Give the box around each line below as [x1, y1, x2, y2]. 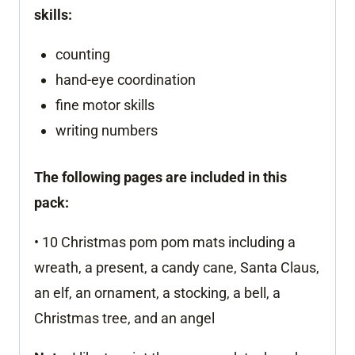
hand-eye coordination [55, 71, 196, 88]
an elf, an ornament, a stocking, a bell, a [34, 284, 281, 301]
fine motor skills [55, 96, 155, 113]
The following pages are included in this [34, 168, 287, 185]
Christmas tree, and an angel [34, 309, 215, 326]
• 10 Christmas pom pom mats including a [34, 233, 296, 250]
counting [55, 45, 110, 63]
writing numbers [55, 121, 158, 139]
